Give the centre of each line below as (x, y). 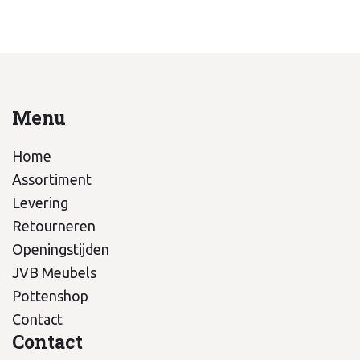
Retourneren (54, 226)
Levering (40, 203)
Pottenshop (50, 296)
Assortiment (52, 180)
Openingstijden (61, 250)
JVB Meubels (54, 273)
